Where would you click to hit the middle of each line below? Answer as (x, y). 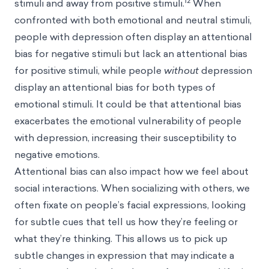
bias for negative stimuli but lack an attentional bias (131, 53)
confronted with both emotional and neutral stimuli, (133, 20)
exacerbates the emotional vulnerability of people (128, 121)
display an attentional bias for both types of (115, 87)
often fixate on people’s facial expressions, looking (130, 205)
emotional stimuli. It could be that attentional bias (128, 104)
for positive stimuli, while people (89, 70)
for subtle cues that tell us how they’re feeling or (126, 222)
